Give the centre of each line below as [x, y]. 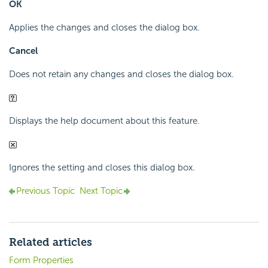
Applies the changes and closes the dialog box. [104, 28]
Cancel [23, 51]
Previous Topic [45, 191]
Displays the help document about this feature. [104, 121]
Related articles [51, 243]
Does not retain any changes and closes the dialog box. [121, 74]
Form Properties [41, 261]
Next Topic [101, 191]
